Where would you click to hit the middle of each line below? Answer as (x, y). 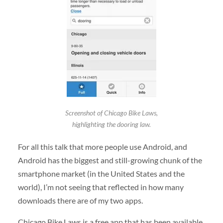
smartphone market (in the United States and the (101, 173)
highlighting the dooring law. (111, 124)
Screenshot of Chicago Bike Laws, (111, 113)
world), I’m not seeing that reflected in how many (101, 187)
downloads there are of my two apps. (80, 200)
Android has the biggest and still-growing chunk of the (110, 160)
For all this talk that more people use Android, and (102, 146)
